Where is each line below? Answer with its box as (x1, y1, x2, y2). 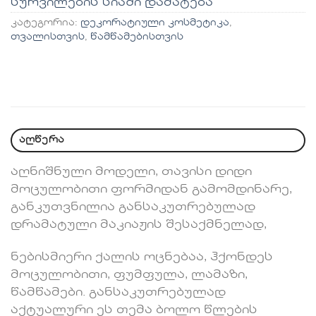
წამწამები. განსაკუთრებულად (11, 286, 226, 298)
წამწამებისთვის (90, 32, 183, 42)
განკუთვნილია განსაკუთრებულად (11, 201, 255, 213)
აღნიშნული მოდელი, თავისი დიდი (11, 166, 252, 178)
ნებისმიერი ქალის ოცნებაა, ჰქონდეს (11, 251, 273, 263)
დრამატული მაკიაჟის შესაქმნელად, (11, 219, 267, 231)
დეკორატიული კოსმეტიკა (80, 18, 229, 28)
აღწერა (18, 135, 65, 145)
